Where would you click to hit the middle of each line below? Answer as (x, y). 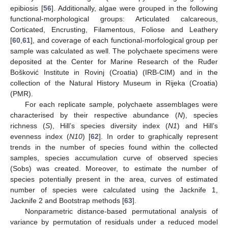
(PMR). (22, 94)
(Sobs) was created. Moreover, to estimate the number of (114, 169)
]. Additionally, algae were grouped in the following (134, 8)
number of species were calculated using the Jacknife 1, (114, 190)
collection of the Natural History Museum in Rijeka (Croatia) (114, 83)
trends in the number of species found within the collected (114, 147)
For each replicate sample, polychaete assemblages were (121, 105)
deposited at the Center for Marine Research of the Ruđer (114, 62)
